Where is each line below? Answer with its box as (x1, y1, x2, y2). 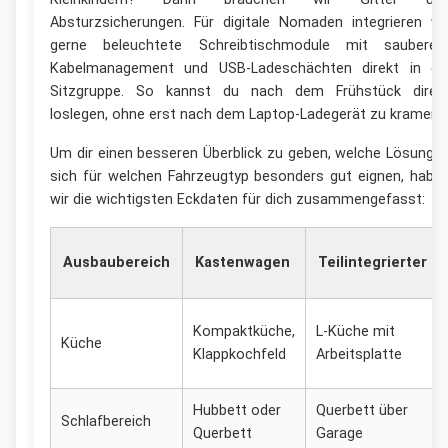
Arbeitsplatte (316, 346, 402, 364)
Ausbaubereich (63, 254, 170, 272)
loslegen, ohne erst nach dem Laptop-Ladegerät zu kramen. (50, 106, 442, 124)
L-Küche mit (316, 323, 395, 341)
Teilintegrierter (318, 254, 427, 272)
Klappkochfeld (193, 346, 286, 364)
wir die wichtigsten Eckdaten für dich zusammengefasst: (50, 191, 425, 209)
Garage (316, 425, 363, 443)
